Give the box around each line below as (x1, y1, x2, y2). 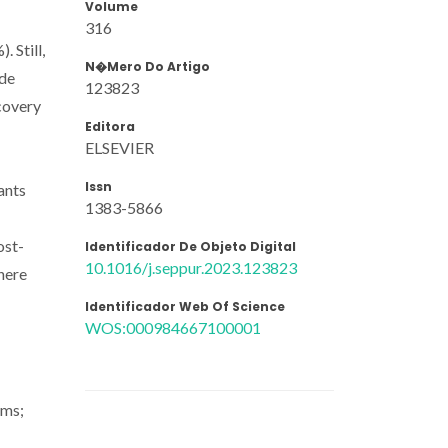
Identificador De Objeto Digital (85, 237, 296, 255)
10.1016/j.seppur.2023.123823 (85, 257, 297, 277)
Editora (85, 117, 135, 135)
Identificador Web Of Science (85, 297, 285, 315)
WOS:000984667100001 (85, 317, 261, 337)
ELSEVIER (85, 137, 154, 157)
